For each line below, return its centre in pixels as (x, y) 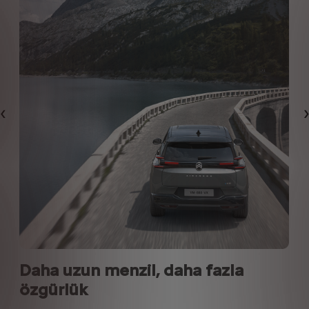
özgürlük (53, 290)
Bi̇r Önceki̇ (29, 118)
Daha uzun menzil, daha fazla (131, 270)
